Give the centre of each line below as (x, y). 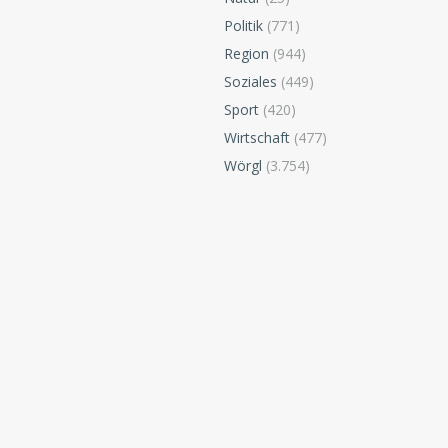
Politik (243, 26)
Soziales (250, 82)
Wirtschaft (257, 138)
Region (246, 54)
